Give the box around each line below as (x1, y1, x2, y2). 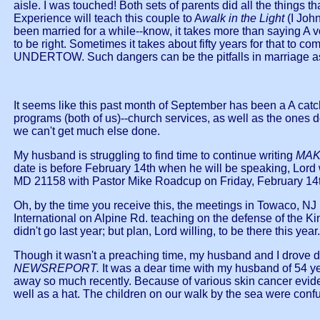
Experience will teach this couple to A (14, 12, 202, 25)
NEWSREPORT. (14, 262, 102, 275)
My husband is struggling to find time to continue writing (14, 149, 293, 162)
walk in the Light (202, 12, 287, 25)
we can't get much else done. (14, 125, 160, 138)
